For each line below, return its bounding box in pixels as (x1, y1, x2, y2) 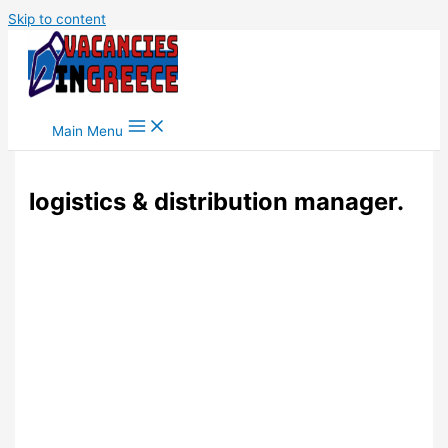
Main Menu (52, 123, 123, 139)
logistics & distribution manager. (29, 187, 405, 217)
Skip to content (8, 11, 106, 27)
